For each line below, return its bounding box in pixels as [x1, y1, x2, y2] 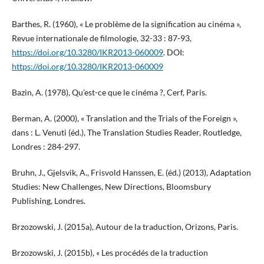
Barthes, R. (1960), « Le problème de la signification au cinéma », [11, 19, 241, 29]
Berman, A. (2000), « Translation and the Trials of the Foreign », [11, 113, 237, 124]
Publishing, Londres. [11, 196, 85, 206]
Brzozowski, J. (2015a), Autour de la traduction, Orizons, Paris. [11, 222, 238, 232]
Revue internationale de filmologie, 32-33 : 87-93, [11, 33, 192, 44]
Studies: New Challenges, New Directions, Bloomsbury [11, 181, 211, 192]
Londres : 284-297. [11, 141, 80, 152]
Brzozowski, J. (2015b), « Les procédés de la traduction [11, 247, 208, 258]
